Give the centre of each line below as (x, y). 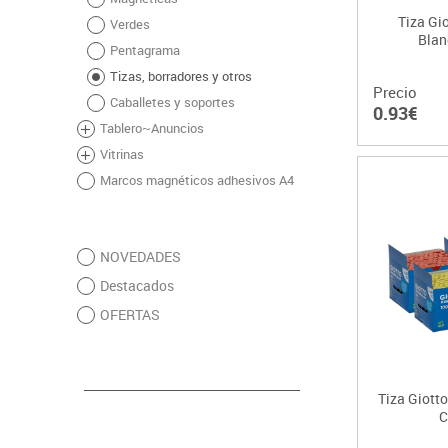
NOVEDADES (140, 257)
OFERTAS (129, 315)
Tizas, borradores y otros (180, 76)
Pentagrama (144, 50)
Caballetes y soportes (172, 102)
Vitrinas (121, 154)
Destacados (136, 286)
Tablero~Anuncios (151, 128)
